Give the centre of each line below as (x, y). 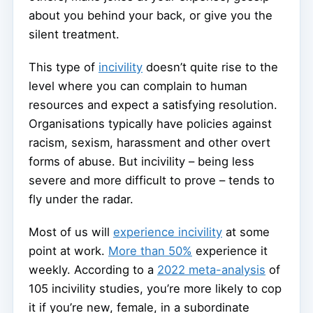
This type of (64, 67)
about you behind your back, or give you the (151, 16)
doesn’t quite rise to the (210, 67)
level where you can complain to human (138, 86)
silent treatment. (74, 35)
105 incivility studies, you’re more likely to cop (155, 289)
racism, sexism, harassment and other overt (150, 143)
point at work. (68, 251)
